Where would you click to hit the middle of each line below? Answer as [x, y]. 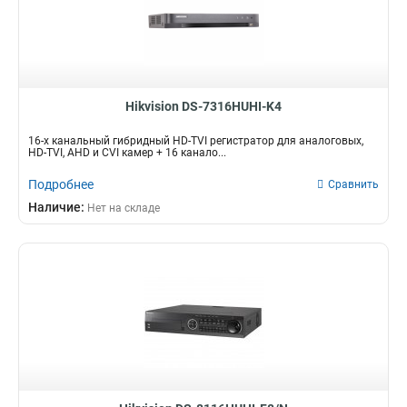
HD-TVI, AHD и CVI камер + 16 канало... [127, 153]
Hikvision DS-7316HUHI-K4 [203, 106]
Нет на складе [124, 208]
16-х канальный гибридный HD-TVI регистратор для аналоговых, [196, 141]
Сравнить [353, 184]
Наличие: [58, 207]
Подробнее [61, 184]
